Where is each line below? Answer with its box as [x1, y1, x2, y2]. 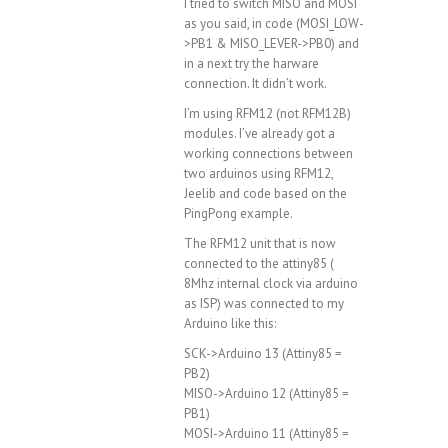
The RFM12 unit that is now [184, 235, 336, 253]
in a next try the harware [184, 55, 319, 73]
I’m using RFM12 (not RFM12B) [184, 105, 351, 123]
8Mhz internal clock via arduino [184, 275, 358, 293]
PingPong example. [184, 205, 293, 223]
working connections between [184, 145, 353, 163]
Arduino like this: [184, 315, 276, 333]
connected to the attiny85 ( [184, 255, 334, 273]
